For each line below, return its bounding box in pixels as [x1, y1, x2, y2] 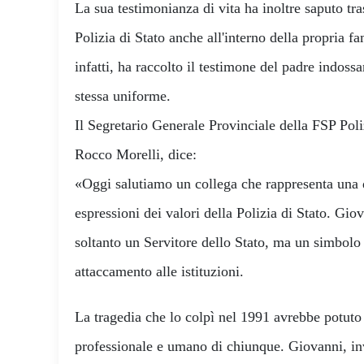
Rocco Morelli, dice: [75, 146, 197, 163]
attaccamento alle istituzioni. [75, 263, 244, 280]
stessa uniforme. [75, 88, 171, 105]
